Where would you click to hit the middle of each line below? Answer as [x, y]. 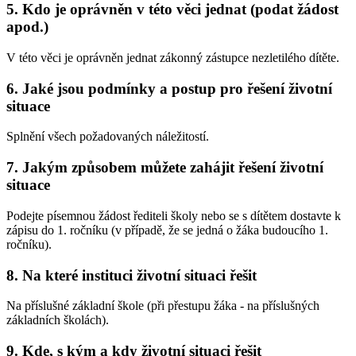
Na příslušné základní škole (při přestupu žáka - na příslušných [163, 306]
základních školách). [58, 320]
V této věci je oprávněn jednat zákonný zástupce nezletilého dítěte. [173, 57]
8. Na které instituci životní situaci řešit [132, 275]
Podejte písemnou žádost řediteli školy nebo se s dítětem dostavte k [174, 215]
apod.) [27, 27]
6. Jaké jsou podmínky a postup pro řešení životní [169, 88]
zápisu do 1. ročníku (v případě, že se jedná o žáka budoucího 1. [167, 230]
